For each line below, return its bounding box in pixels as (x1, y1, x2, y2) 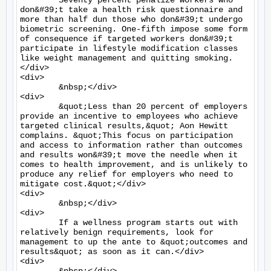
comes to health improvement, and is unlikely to (20, 160, 247, 169)
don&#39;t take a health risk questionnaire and (20, 5, 243, 15)
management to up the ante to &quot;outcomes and (20, 237, 247, 247)
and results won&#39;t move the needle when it (20, 150, 238, 160)
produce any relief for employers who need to (20, 169, 233, 179)
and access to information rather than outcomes (20, 140, 243, 150)
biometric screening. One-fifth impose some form (20, 24, 247, 34)
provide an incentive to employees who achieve (20, 111, 238, 121)
